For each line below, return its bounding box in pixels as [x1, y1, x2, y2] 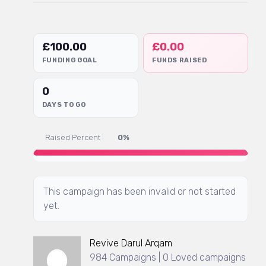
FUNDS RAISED [151, 56, 207, 64]
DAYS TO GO [42, 100, 86, 109]
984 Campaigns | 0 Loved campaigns [89, 251, 246, 263]
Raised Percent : [45, 132, 104, 142]
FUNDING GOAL [42, 56, 97, 64]
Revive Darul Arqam [89, 237, 172, 249]
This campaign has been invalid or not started [43, 185, 236, 197]
